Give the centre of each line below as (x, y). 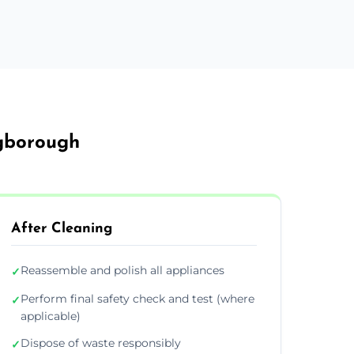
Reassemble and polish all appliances (122, 270)
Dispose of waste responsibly (100, 343)
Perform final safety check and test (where (137, 298)
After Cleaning (61, 228)
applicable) (50, 316)
